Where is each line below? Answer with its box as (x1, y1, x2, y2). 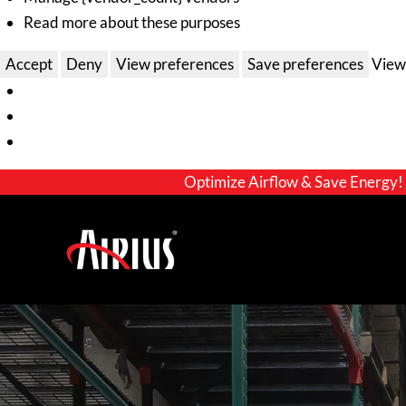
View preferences (116, 53, 234, 73)
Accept (5, 53, 53, 73)
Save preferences (247, 53, 363, 73)
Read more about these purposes (23, 12, 240, 32)
